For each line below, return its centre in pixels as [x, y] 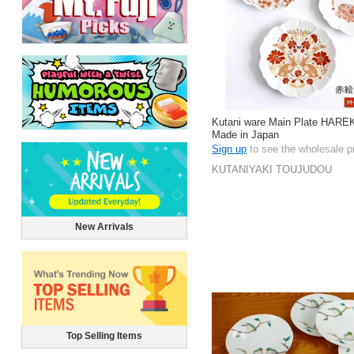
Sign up [230, 149]
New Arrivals [104, 227]
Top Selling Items [104, 336]
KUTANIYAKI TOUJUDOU [272, 169]
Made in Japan [246, 134]
